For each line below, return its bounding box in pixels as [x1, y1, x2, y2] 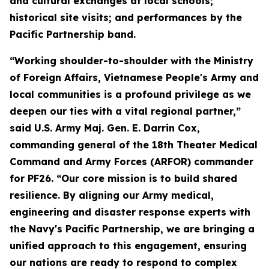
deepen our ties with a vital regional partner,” [10, 105, 241, 117]
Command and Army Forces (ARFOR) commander [10, 156, 253, 168]
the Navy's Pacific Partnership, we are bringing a [10, 223, 255, 235]
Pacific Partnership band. [10, 28, 136, 40]
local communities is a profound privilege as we [10, 88, 251, 100]
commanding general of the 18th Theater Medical [10, 139, 258, 151]
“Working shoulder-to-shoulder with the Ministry [10, 55, 253, 67]
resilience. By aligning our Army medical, [10, 189, 214, 201]
